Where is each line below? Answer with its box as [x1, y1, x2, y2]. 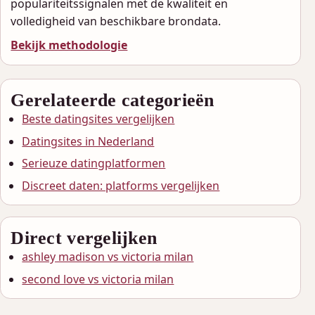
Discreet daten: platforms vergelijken [22, 177, 220, 193]
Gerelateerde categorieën [11, 89, 214, 111]
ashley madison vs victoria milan [22, 249, 194, 265]
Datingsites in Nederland [22, 133, 155, 149]
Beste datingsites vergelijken [22, 111, 175, 127]
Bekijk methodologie [11, 37, 128, 53]
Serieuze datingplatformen [22, 155, 166, 172]
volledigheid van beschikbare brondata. [11, 13, 221, 29]
